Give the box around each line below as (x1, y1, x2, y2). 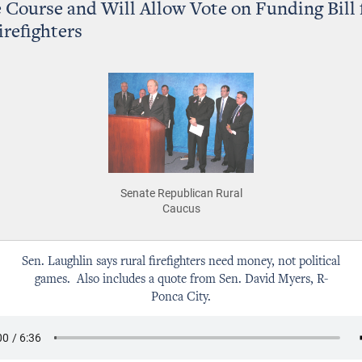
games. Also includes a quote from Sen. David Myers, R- (34, 272, 328, 286)
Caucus (162, 200, 200, 216)
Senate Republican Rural (120, 184, 242, 200)
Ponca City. (151, 290, 211, 304)
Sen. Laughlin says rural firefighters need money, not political (22, 255, 340, 268)
